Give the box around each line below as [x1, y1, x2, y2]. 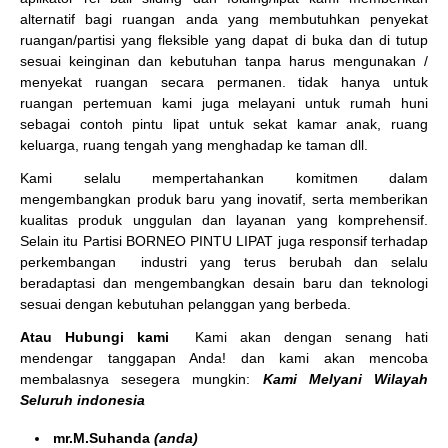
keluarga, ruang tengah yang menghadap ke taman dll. [20, 137, 368, 154]
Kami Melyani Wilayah [250, 371, 429, 388]
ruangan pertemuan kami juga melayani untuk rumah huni [20, 95, 428, 112]
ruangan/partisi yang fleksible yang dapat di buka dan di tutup [20, 32, 428, 49]
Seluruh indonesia [20, 392, 145, 409]
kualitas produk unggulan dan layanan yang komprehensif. [20, 212, 428, 229]
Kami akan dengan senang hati [182, 329, 428, 346]
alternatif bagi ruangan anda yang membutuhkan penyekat [20, 11, 428, 28]
